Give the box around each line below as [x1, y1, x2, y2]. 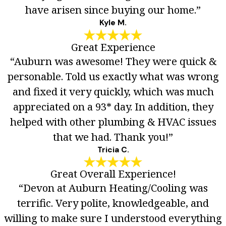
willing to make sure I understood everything [4, 210, 222, 225]
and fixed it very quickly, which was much [12, 84, 214, 98]
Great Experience [71, 39, 155, 54]
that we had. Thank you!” [53, 129, 173, 144]
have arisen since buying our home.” [25, 3, 201, 17]
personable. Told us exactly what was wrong [7, 69, 219, 83]
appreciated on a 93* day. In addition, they [13, 99, 213, 114]
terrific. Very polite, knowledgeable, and [17, 195, 209, 210]
